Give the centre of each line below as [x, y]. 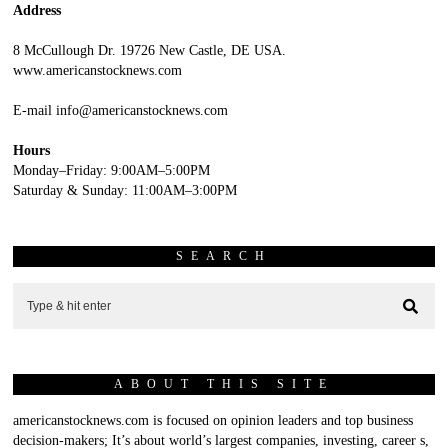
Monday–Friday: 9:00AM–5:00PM [112, 170]
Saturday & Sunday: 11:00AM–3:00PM [125, 190]
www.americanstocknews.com [98, 70]
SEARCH [223, 255]
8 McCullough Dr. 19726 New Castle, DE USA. [150, 50]
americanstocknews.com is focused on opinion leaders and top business [213, 420]
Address [37, 10]
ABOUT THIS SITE [223, 383]
